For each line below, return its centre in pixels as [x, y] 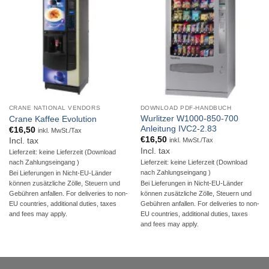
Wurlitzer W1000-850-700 [189, 119]
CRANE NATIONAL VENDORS [55, 108]
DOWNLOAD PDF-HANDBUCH [186, 108]
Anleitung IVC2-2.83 [178, 129]
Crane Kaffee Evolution [53, 119]
